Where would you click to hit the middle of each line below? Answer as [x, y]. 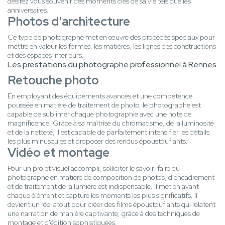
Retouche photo [53, 80]
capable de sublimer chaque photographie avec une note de [99, 114]
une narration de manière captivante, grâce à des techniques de [104, 214]
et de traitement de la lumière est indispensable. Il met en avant [103, 187]
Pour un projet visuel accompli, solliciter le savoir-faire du [94, 168]
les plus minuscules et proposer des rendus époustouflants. [98, 141]
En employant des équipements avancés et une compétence [100, 96]
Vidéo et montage [59, 153]
